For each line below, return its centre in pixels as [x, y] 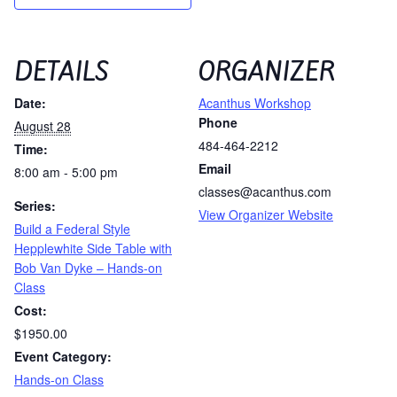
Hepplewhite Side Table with [93, 248]
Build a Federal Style [72, 228]
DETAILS [62, 72]
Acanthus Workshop [255, 102]
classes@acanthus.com [265, 191]
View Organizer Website [266, 214]
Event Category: [63, 356]
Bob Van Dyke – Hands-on [88, 267]
